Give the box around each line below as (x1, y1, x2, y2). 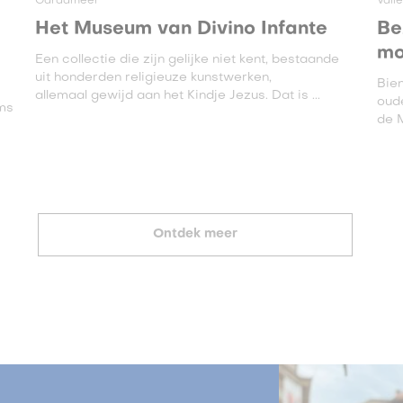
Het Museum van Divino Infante (34, 21, 327, 39)
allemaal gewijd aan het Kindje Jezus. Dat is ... (34, 90, 320, 102)
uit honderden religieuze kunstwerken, (34, 72, 272, 84)
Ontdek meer (152, 228, 237, 240)
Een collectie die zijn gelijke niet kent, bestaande (34, 54, 339, 66)
